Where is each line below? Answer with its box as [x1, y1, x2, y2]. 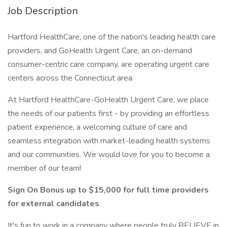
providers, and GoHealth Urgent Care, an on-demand [8, 45, 192, 56]
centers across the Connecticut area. [8, 72, 134, 84]
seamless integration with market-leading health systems [8, 135, 210, 146]
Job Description [8, 4, 78, 18]
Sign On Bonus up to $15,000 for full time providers [8, 184, 209, 196]
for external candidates [8, 198, 99, 209]
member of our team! [8, 163, 81, 174]
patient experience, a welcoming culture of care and [8, 122, 187, 133]
